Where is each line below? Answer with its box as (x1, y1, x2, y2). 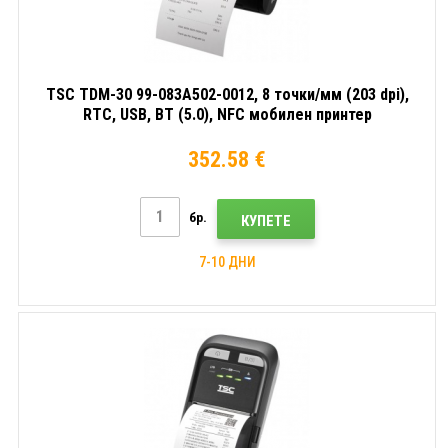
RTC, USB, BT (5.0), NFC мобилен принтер (82, 104, 372, 124)
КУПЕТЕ (240, 211, 291, 230)
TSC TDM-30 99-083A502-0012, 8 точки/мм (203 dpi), (45, 84, 409, 104)
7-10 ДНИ (198, 253, 256, 270)
